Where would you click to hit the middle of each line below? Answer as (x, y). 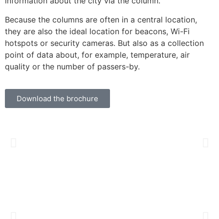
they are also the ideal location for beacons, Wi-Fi (97, 31)
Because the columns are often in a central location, (101, 19)
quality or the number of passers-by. (72, 66)
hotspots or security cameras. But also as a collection (104, 43)
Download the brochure (57, 99)
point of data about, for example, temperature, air (97, 55)
